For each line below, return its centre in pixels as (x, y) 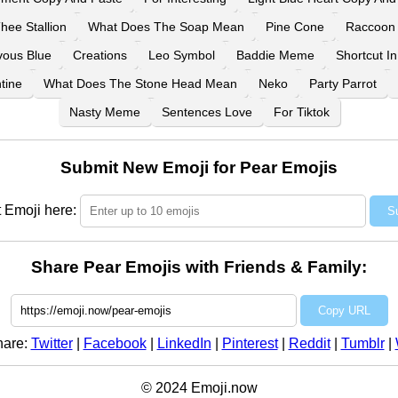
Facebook (115, 344)
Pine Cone (295, 26)
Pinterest (250, 344)
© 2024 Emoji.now (199, 388)
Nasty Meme (104, 111)
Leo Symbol (182, 55)
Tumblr (362, 344)
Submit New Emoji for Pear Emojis (199, 167)
